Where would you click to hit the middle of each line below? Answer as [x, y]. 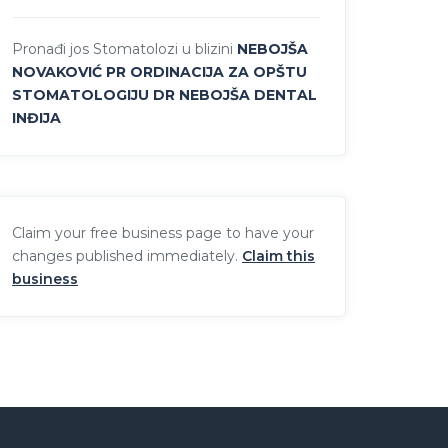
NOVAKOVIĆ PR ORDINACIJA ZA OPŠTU [159, 71]
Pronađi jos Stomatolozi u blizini [122, 48]
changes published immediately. [127, 255]
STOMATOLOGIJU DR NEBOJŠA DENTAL [164, 94]
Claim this [278, 255]
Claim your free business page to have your [163, 232]
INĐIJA [36, 117]
